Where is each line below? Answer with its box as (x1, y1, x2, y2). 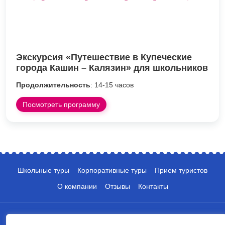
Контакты (138, 182, 168, 190)
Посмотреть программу (23, 100, 100, 108)
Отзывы (104, 182, 130, 190)
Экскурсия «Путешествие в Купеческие (16, 52, 192, 62)
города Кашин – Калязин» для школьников (16, 62, 208, 73)
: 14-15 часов (90, 80, 134, 89)
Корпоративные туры (77, 166, 147, 174)
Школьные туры (18, 166, 69, 174)
